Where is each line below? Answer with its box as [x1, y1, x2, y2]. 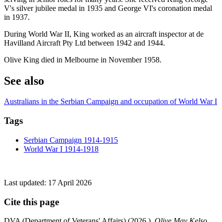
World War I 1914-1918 [24, 144, 99, 153]
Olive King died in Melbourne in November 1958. [4, 55, 162, 64]
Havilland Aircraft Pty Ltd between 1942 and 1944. [4, 38, 165, 47]
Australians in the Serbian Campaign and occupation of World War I [4, 97, 217, 106]
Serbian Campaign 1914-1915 [24, 135, 118, 144]
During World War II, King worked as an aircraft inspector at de [4, 29, 204, 38]
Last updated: [4, 178, 48, 187]
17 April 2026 [48, 178, 92, 187]
